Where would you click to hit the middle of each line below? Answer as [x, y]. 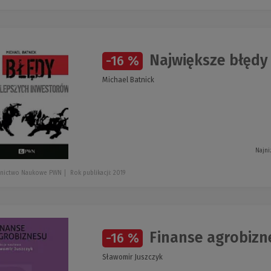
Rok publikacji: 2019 [98, 173]
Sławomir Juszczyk [132, 257]
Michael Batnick [128, 80]
